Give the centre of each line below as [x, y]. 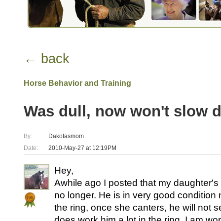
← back [47, 59]
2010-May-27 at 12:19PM [82, 148]
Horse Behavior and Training [77, 83]
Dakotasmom [66, 136]
